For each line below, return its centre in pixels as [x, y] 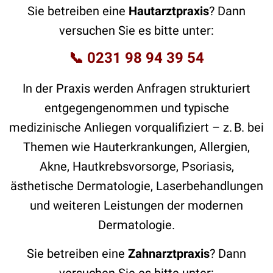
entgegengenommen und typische [136, 108]
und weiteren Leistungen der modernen [136, 205]
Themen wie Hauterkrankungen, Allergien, [136, 147]
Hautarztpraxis [169, 11]
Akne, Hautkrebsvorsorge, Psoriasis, [136, 166]
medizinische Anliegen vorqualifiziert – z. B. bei [136, 127]
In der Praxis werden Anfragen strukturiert [136, 88]
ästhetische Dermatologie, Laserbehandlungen [136, 186]
